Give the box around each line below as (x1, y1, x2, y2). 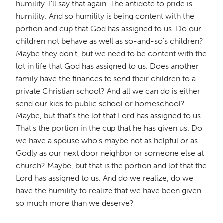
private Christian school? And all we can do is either (16, 86, 200, 96)
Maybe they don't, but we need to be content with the (16, 48, 207, 58)
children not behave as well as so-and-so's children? (16, 36, 203, 46)
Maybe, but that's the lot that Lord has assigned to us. (16, 111, 203, 120)
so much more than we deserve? (16, 198, 134, 208)
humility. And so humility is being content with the (16, 11, 194, 21)
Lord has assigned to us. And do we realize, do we (16, 173, 193, 183)
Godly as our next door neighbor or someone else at (16, 148, 204, 158)
